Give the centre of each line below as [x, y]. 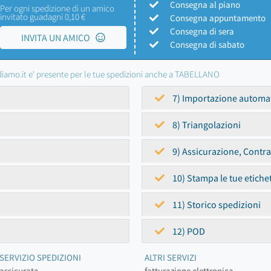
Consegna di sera [202, 31]
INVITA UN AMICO [58, 38]
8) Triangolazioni [206, 125]
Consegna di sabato [207, 44]
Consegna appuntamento [218, 18]
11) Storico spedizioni [216, 204]
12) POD [188, 231]
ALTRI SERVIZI [171, 257]
